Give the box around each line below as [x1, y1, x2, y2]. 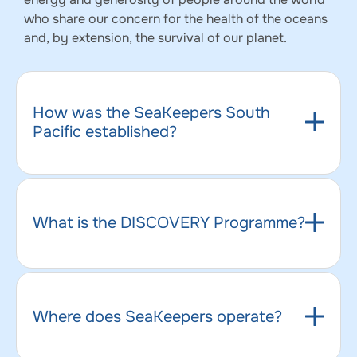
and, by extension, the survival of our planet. [24, 29, 290, 47]
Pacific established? [33, 121, 177, 142]
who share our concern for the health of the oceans [24, 10, 328, 28]
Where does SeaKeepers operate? [33, 306, 282, 327]
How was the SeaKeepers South [33, 102, 270, 123]
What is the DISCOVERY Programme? [33, 212, 305, 233]
